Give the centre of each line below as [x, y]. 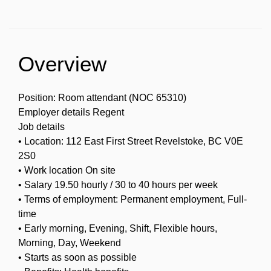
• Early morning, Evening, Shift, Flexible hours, [118, 228]
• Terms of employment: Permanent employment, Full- [132, 199]
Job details [41, 126]
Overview [62, 64]
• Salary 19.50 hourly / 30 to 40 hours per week [118, 184]
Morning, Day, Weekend [70, 243]
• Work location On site [67, 170]
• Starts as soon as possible [77, 257]
